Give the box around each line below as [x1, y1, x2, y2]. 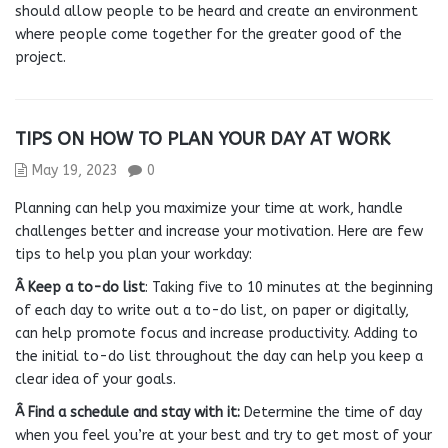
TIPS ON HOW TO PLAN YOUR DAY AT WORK [15, 128, 390, 150]
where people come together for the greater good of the [15, 26, 402, 43]
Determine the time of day [240, 404, 422, 421]
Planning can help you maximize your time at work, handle [15, 200, 403, 217]
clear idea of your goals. [15, 371, 176, 388]
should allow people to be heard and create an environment [15, 3, 418, 20]
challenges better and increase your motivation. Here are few [15, 223, 423, 240]
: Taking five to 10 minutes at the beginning [145, 279, 433, 296]
